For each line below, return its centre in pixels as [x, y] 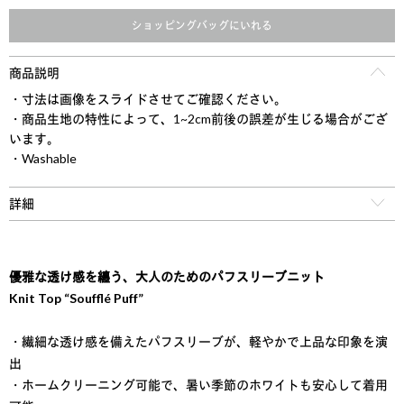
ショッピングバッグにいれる [202, 26]
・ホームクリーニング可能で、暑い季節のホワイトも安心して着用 [198, 385]
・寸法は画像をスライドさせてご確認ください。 [148, 99]
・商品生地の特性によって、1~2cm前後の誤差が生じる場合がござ [198, 119]
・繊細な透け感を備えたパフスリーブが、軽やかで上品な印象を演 [198, 342]
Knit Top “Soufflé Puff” [76, 298]
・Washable [43, 159]
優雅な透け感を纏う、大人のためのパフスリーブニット [167, 277]
